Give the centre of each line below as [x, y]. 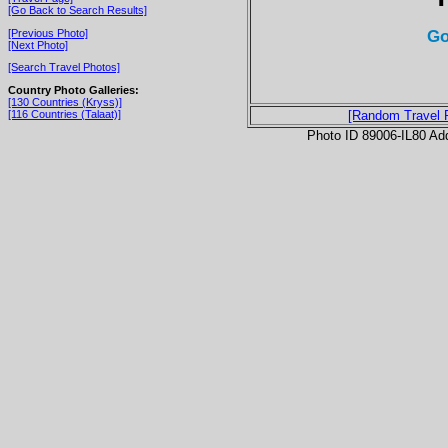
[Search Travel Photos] [64, 67]
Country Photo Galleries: [73, 89]
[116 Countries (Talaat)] [64, 113]
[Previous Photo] [48, 32]
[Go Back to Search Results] [77, 9]
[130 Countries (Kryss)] [65, 101]
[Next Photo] [38, 44]
